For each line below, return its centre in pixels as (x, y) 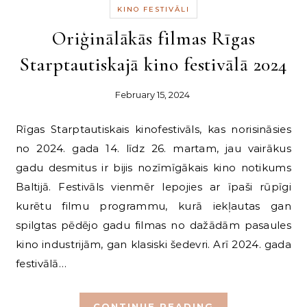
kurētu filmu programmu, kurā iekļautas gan (153, 206)
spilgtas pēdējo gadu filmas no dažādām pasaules (153, 225)
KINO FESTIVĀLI (153, 10)
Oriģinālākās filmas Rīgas (153, 39)
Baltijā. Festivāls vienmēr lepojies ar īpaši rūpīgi (153, 187)
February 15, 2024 (152, 95)
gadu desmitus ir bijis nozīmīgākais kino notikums (153, 168)
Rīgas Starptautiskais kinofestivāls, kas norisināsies (20, 130)
